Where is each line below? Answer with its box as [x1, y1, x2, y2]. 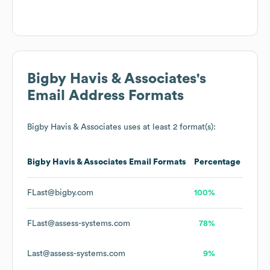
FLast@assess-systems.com [27, 219, 130, 228]
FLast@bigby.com [27, 189, 93, 198]
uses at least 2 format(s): [121, 123, 216, 132]
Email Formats [127, 158, 186, 167]
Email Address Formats [27, 89, 184, 104]
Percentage [194, 158, 240, 167]
